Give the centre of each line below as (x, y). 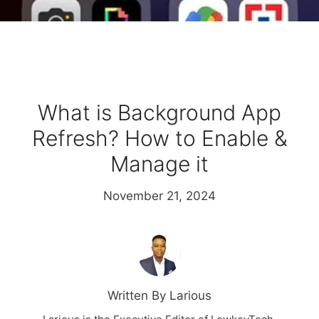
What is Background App (159, 113)
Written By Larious (159, 296)
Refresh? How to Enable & (159, 138)
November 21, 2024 (159, 196)
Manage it (159, 164)
